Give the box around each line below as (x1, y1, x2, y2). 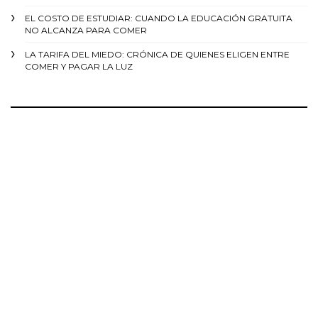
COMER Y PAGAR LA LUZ (25, 61, 133, 72)
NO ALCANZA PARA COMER (25, 25, 147, 36)
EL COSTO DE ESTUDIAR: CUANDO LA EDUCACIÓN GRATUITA (25, 13, 292, 24)
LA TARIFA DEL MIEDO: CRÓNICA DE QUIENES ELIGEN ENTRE (25, 49, 290, 60)
